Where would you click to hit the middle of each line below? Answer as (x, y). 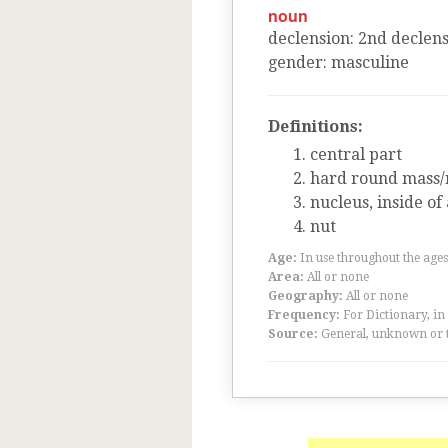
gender (295, 62)
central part (356, 154)
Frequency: (304, 315)
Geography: (305, 296)
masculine (370, 62)
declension (309, 38)
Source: (293, 334)
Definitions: (315, 126)
